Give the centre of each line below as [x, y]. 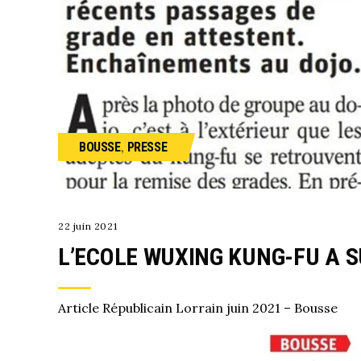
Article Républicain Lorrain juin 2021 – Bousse [198, 307]
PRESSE [147, 147]
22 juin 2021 [88, 226]
